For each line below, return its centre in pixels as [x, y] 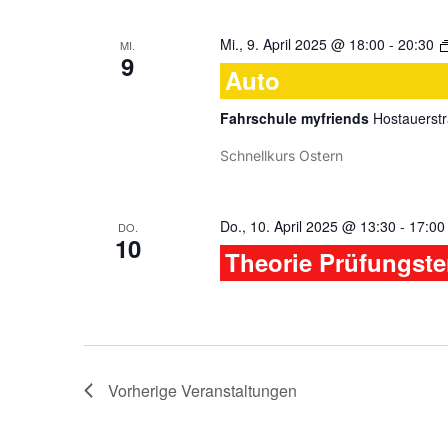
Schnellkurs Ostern [281, 155]
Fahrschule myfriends [296, 118]
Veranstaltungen [239, 390]
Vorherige [144, 390]
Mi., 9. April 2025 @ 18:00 [302, 44]
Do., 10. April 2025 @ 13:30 [307, 226]
